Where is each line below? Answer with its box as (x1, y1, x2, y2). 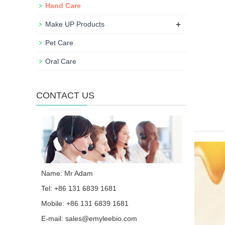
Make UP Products (45, 20, 104, 28)
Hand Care (45, 2, 81, 10)
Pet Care (45, 39, 73, 47)
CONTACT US (36, 90, 94, 100)
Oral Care (45, 57, 76, 65)
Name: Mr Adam (41, 169, 93, 177)
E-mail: (41, 214, 65, 222)
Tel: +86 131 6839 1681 (41, 184, 117, 192)
